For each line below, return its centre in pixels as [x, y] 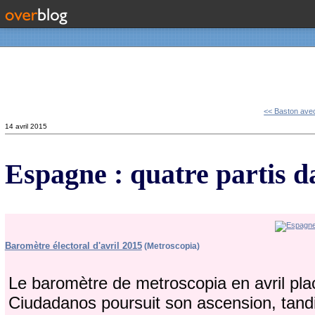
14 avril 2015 [26, 126]
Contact [32, 77]
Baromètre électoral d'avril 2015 [73, 246]
